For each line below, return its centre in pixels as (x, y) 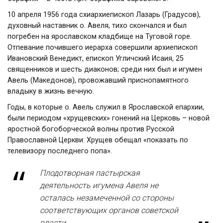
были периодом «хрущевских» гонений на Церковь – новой (109, 118)
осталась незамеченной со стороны (107, 198)
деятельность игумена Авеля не (99, 185)
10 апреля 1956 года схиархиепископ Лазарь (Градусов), (104, 15)
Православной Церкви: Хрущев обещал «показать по (98, 140)
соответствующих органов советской (109, 210)
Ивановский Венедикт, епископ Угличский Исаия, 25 (96, 58)
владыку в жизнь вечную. (51, 91)
